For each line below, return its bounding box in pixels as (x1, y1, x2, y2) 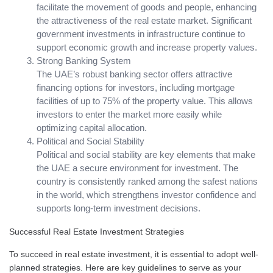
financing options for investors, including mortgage (37, 82, 235, 93)
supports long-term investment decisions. (37, 202, 200, 213)
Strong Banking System (37, 55, 131, 66)
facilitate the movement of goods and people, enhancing (37, 1, 257, 12)
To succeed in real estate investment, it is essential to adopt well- (9, 249, 258, 259)
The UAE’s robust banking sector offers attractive (37, 68, 232, 79)
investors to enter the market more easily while (37, 108, 222, 119)
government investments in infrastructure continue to (37, 28, 245, 39)
